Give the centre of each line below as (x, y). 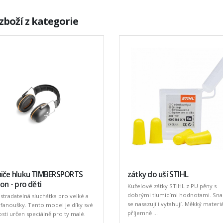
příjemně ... (142, 213)
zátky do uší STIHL (158, 174)
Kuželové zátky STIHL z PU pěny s (172, 186)
